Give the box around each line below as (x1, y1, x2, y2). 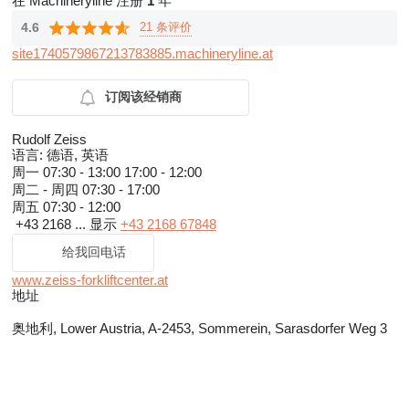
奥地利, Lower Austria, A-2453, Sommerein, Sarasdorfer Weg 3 (12, 320, 387, 336)
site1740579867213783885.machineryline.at (12, 45, 273, 61)
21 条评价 (140, 19, 192, 34)
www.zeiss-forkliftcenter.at (12, 271, 168, 288)
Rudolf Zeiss (12, 131, 87, 147)
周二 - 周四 (12, 181, 82, 197)
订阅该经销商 (104, 89, 182, 104)
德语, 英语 (43, 146, 109, 163)
